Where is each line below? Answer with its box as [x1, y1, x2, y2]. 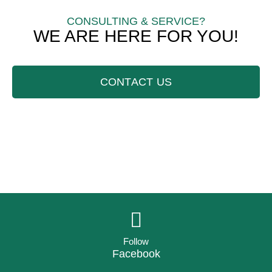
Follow [123, 236, 149, 246]
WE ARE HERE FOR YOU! [33, 26, 239, 46]
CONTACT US [100, 75, 172, 88]
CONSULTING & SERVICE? [67, 15, 205, 27]
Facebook [112, 247, 160, 260]
